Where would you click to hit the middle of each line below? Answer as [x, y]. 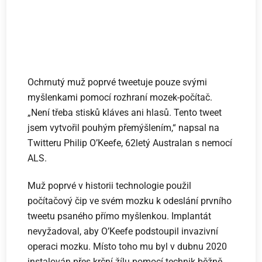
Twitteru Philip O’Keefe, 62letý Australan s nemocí [130, 143]
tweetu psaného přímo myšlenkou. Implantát [120, 216]
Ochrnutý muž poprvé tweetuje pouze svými [118, 82]
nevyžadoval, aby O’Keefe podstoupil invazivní [123, 231]
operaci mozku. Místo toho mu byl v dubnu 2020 [127, 246]
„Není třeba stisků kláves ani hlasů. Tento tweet [125, 112]
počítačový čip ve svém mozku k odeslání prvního [130, 201]
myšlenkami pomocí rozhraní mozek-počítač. [120, 97]
